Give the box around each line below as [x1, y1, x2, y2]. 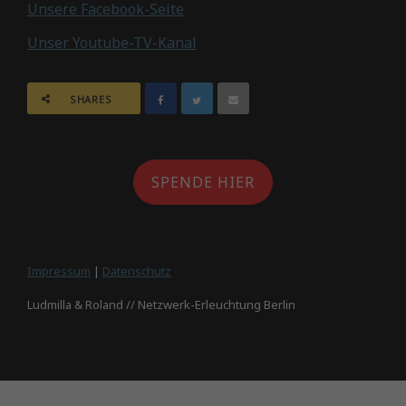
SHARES [69, 92, 112, 107]
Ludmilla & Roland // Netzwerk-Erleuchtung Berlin [27, 296, 295, 314]
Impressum [27, 263, 91, 280]
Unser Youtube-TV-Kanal [27, 33, 197, 53]
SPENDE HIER [151, 172, 255, 193]
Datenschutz [102, 263, 171, 280]
